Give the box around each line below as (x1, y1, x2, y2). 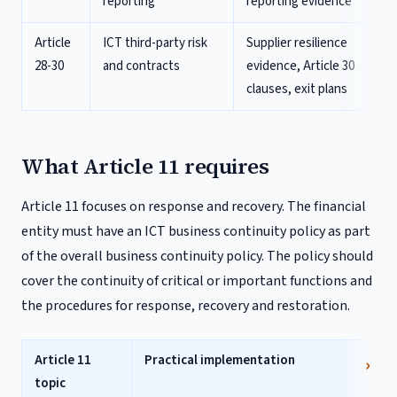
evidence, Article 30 (246, 57, 354, 75)
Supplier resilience (246, 34, 347, 52)
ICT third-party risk (103, 34, 207, 52)
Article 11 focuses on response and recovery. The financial (21, 197, 366, 216)
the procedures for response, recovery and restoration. (21, 296, 350, 315)
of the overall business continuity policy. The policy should (21, 246, 373, 266)
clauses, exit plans (246, 80, 347, 98)
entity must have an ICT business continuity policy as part (21, 222, 370, 241)
